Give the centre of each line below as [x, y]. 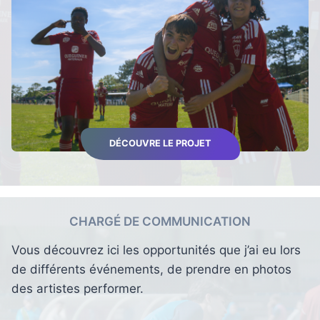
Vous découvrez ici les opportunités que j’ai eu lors [156, 250]
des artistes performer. [77, 289]
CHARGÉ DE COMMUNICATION [160, 221]
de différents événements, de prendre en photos [151, 270]
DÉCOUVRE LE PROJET [160, 144]
